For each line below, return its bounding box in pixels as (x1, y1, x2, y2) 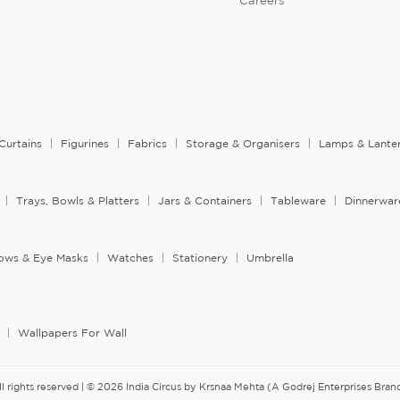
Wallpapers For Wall (18, 327, 127, 339)
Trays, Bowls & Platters (16, 195, 139, 207)
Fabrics (128, 137, 167, 150)
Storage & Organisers (186, 137, 300, 150)
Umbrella (246, 252, 294, 264)
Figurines (61, 137, 109, 150)
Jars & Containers (158, 195, 252, 207)
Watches (107, 252, 154, 264)
